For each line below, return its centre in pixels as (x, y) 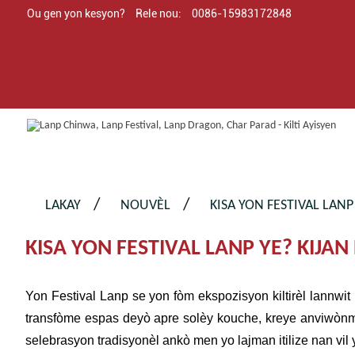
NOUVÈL (145, 206)
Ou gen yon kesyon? (76, 13)
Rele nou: (158, 13)
